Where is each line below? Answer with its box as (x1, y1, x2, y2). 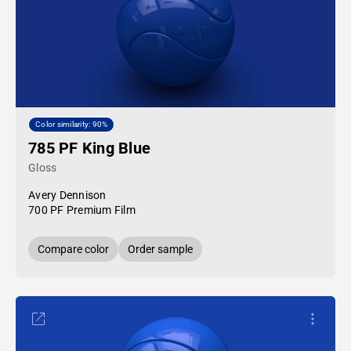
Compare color (38, 243, 109, 255)
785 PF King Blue (28, 139, 150, 157)
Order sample (128, 243, 193, 255)
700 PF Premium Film (28, 204, 136, 216)
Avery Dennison (28, 189, 107, 201)
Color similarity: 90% (35, 120, 108, 129)
